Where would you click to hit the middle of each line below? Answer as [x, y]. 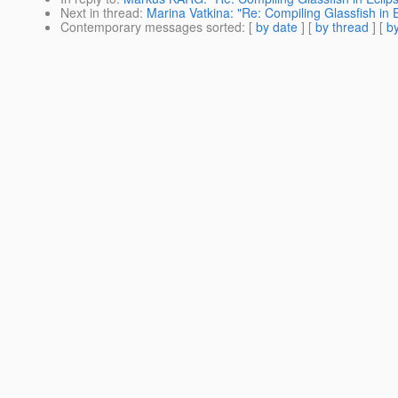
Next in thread [100, 13]
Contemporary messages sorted [151, 27]
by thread [342, 27]
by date [277, 27]
